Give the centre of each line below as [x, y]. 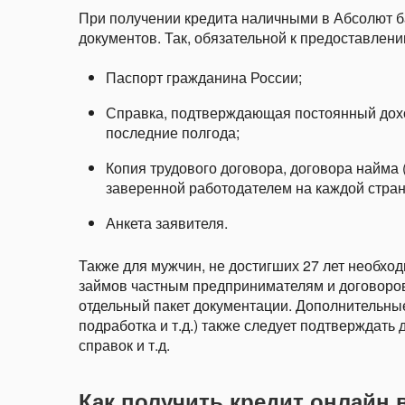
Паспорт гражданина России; [204, 77]
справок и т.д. [124, 345]
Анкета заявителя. [167, 223]
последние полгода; [173, 132]
